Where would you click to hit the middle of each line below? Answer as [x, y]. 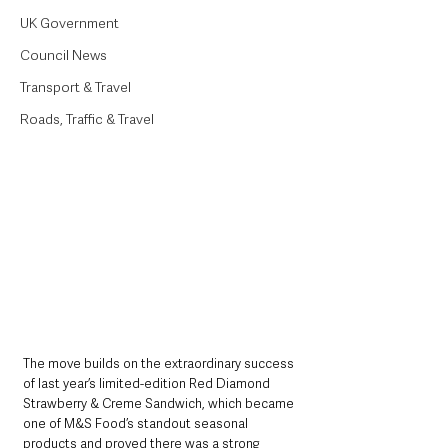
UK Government [69, 23]
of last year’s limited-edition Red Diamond [148, 384]
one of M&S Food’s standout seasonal [137, 424]
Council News [63, 55]
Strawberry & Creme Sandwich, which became [160, 404]
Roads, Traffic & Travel [87, 119]
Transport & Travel [75, 87]
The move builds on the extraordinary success [160, 364]
